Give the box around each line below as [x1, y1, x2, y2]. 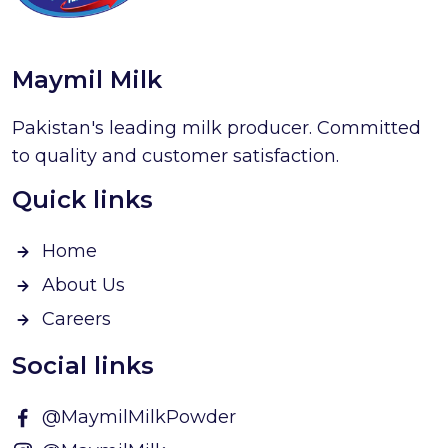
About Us [42, 274, 125, 296]
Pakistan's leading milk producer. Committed [12, 117, 421, 139]
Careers [42, 308, 111, 330]
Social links [12, 351, 154, 380]
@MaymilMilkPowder [42, 406, 236, 428]
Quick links [12, 185, 153, 214]
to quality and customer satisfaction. [12, 145, 339, 167]
